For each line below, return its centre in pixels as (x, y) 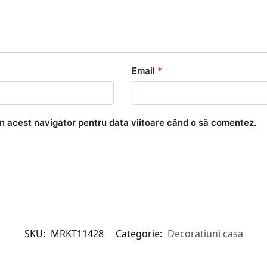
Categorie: (140, 234)
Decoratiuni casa (205, 234)
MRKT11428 (77, 234)
